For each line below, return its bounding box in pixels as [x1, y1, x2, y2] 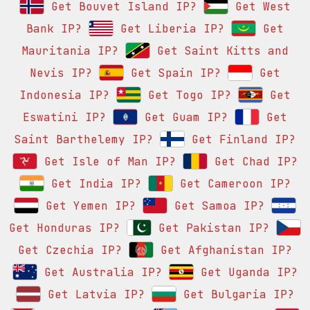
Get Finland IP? [185, 132, 295, 147]
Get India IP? [44, 176, 141, 192]
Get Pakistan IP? [152, 221, 269, 236]
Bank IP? [26, 21, 82, 37]
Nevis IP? [30, 66, 92, 81]
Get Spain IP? [124, 66, 221, 81]
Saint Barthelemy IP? [15, 132, 153, 147]
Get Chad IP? [208, 154, 298, 170]
